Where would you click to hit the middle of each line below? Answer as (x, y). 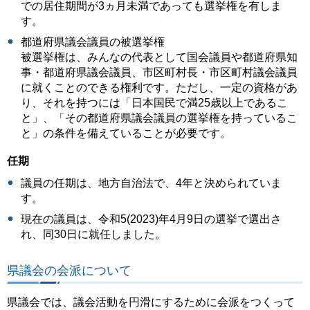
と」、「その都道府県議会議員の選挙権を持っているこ (159, 118)
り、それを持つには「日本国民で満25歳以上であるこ (154, 102)
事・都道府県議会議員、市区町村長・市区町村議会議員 (159, 72)
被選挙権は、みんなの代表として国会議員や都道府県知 (159, 57)
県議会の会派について (69, 270)
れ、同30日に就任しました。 (93, 235)
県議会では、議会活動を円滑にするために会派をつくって (151, 302)
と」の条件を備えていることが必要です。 (126, 133)
